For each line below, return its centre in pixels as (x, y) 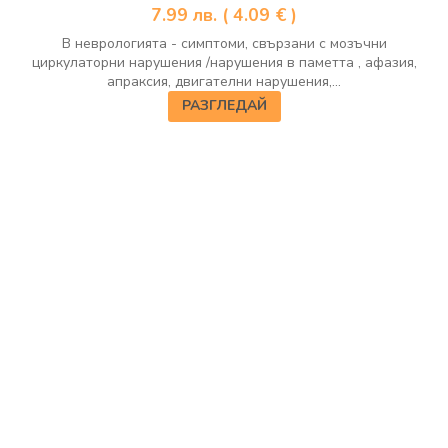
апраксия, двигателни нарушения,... (224, 81)
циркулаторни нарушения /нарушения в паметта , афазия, (224, 62)
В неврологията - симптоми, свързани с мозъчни (224, 43)
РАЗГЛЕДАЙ (224, 106)
